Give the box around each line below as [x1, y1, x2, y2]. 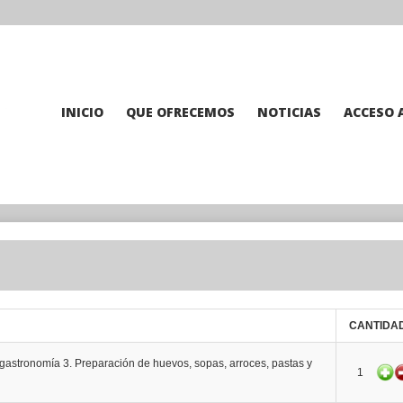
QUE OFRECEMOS [126, 103, 235, 121]
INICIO [61, 103, 103, 121]
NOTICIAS [257, 103, 321, 121]
